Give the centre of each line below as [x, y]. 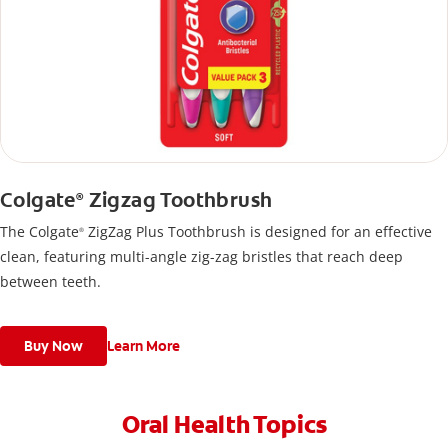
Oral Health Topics [224, 425]
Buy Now [53, 346]
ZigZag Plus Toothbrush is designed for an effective [258, 232]
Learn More [143, 346]
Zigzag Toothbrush [178, 200]
